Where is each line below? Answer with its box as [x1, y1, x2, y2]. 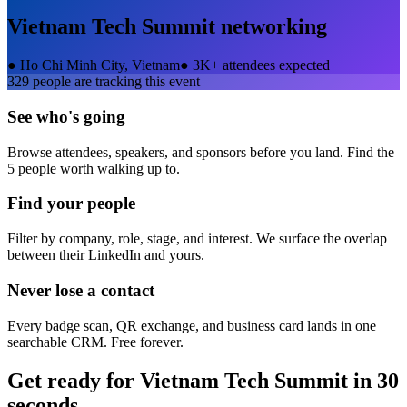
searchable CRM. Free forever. [7, 333, 184, 350]
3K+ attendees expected [193, 57, 330, 74]
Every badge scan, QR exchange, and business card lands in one [7, 317, 376, 333]
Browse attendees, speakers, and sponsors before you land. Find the [7, 144, 394, 160]
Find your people [7, 194, 135, 213]
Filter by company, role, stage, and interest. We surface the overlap [7, 231, 387, 247]
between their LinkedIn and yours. [7, 247, 204, 263]
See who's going [7, 107, 125, 127]
